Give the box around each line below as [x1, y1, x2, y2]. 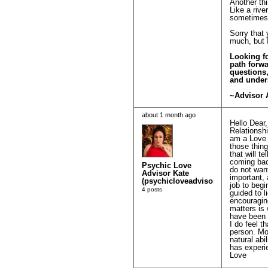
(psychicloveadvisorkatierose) [142, 176, 252, 185]
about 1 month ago [142, 111, 196, 119]
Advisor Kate [142, 168, 189, 178]
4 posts [142, 185, 162, 193]
